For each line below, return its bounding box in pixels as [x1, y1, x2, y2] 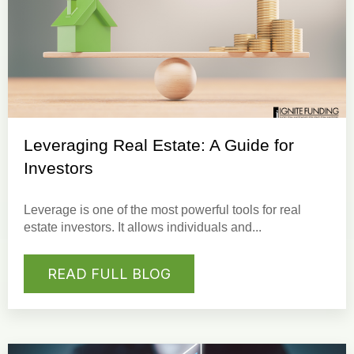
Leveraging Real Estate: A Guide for [24, 136, 294, 155]
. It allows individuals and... [111, 220, 262, 235]
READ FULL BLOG [47, 265, 171, 282]
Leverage [24, 203, 80, 217]
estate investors [24, 220, 111, 235]
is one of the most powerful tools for [80, 203, 280, 217]
